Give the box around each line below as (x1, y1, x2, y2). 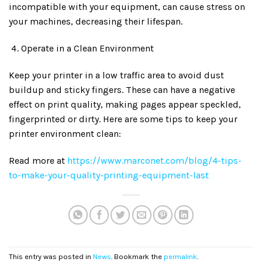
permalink (164, 251, 197, 261)
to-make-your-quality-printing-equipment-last (9, 169, 209, 181)
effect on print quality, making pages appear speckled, (9, 98, 241, 110)
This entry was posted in (9, 251, 93, 261)
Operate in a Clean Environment (20, 42, 154, 54)
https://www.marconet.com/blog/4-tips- (67, 154, 242, 166)
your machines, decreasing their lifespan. (9, 16, 182, 27)
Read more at (9, 154, 67, 166)
